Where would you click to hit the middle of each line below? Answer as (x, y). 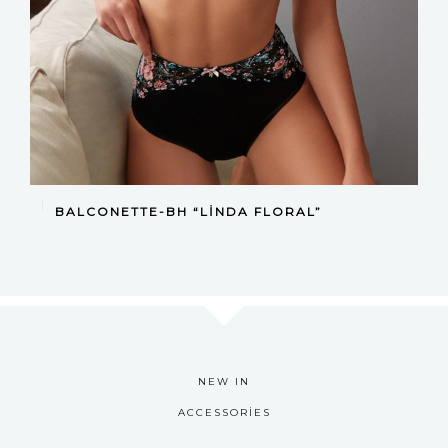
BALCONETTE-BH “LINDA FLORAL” (188, 211)
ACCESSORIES (224, 412)
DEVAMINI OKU (224, 203)
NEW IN (224, 381)
